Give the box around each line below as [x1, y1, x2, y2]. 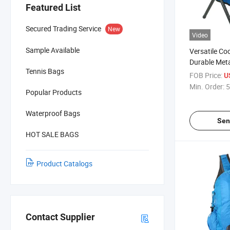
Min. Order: [189, 81, 224, 91]
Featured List [26, 2, 81, 13]
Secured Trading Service [26, 23, 101, 33]
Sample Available [26, 45, 80, 55]
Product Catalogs [36, 158, 92, 168]
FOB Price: [189, 70, 222, 80]
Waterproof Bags [26, 108, 80, 118]
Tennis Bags [26, 66, 64, 76]
